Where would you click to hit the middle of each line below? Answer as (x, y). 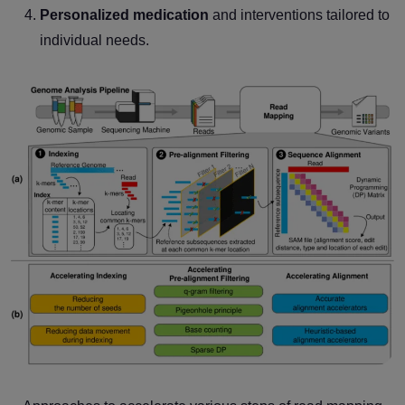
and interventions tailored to (301, 14)
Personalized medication (126, 14)
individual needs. (94, 40)
